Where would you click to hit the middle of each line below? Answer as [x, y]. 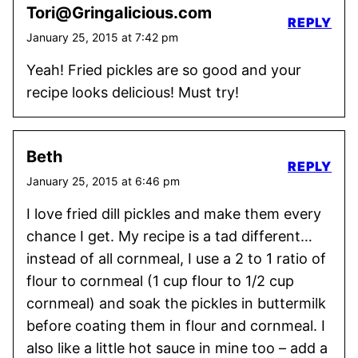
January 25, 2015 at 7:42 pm [102, 37]
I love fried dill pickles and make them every [174, 214]
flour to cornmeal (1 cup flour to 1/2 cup [160, 281]
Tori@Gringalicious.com [119, 13]
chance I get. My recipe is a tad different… [169, 236]
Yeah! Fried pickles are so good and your [164, 70]
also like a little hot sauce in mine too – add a [177, 348]
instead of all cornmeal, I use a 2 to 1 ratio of [176, 259]
